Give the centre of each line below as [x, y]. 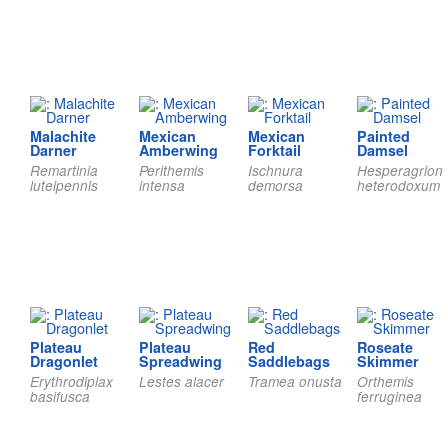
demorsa [275, 186]
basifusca [60, 397]
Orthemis [385, 382]
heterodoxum [398, 186]
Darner [53, 150]
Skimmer [387, 361]
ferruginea [389, 397]
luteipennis [64, 186]
